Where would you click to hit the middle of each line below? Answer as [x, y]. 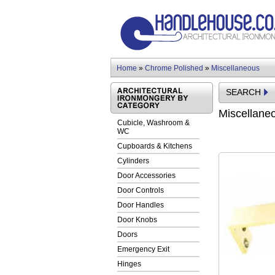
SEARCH [243, 92]
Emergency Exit [143, 249]
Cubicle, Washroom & [153, 123]
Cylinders [133, 161]
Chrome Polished [174, 68]
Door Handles [141, 205]
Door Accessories [146, 176]
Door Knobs [137, 220]
